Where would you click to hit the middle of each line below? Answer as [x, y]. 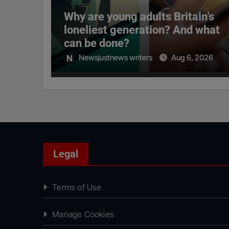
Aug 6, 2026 [192, 58]
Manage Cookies [83, 214]
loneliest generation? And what [142, 30]
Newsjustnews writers [116, 58]
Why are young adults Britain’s [139, 17]
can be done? [97, 43]
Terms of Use [77, 187]
